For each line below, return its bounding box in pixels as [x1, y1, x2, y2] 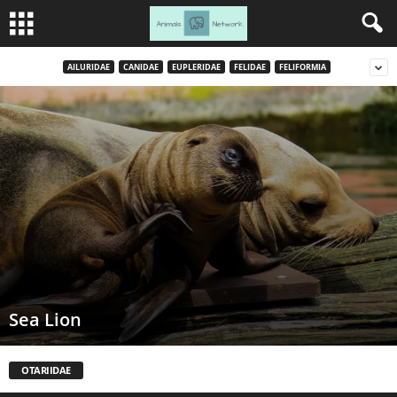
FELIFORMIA [278, 60, 326, 73]
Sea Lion [9, 307, 82, 331]
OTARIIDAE [21, 362, 71, 377]
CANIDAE [122, 60, 159, 73]
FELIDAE [233, 60, 266, 73]
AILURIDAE [66, 60, 110, 73]
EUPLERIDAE [171, 60, 221, 73]
